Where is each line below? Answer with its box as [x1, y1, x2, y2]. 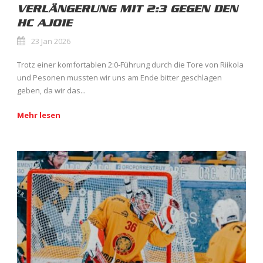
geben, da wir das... [17, 85, 86, 96]
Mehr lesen [17, 109, 60, 120]
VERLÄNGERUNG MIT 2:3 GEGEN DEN [17, 2, 238, 15]
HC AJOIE [17, 16, 72, 29]
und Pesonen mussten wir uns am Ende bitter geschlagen [17, 72, 222, 83]
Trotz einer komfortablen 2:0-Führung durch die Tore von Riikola [17, 59, 244, 70]
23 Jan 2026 [31, 35, 70, 46]
